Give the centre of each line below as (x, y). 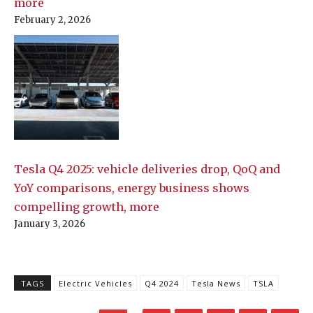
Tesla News (216, 284)
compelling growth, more (87, 207)
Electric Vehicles (95, 284)
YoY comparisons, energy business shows (132, 188)
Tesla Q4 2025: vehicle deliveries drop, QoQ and (147, 169)
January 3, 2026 (50, 224)
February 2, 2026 (52, 20)
